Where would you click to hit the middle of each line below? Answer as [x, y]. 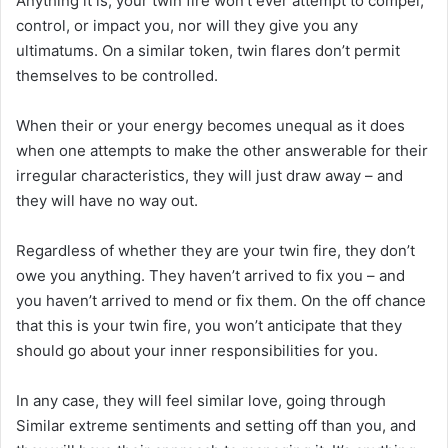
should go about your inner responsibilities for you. [197, 351]
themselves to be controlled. [117, 76]
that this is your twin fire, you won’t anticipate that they [209, 326]
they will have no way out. [107, 201]
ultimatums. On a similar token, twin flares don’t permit [208, 51]
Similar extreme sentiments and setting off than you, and [216, 426]
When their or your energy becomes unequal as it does [210, 126]
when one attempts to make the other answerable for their [222, 151]
